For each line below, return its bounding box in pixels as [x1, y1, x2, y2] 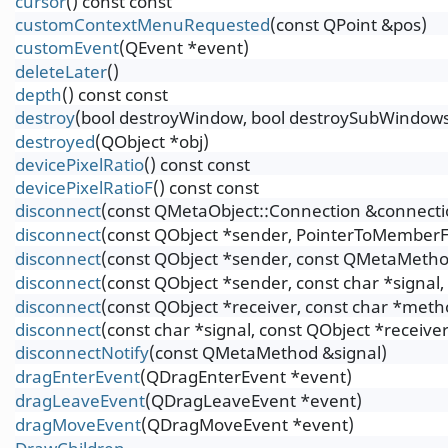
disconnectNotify [15, 341, 149, 364]
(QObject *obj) [95, 130, 209, 153]
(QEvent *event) [119, 36, 249, 59]
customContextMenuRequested [15, 13, 270, 36]
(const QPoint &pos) [270, 13, 427, 36]
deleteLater [15, 60, 107, 83]
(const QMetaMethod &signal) [149, 341, 387, 364]
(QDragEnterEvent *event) [140, 365, 352, 388]
